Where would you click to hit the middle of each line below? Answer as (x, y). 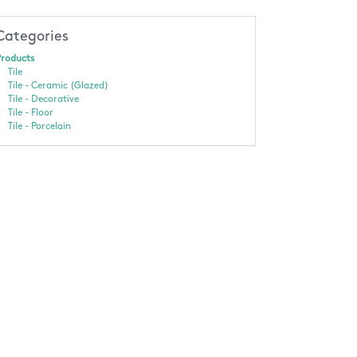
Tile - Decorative (43, 99)
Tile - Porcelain (39, 126)
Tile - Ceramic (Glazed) (58, 86)
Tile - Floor (30, 113)
